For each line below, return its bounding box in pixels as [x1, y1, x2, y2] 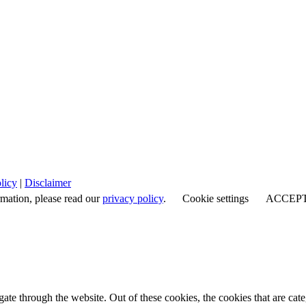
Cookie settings [182, 193, 249, 205]
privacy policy [102, 193, 163, 205]
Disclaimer [25, 177, 71, 189]
